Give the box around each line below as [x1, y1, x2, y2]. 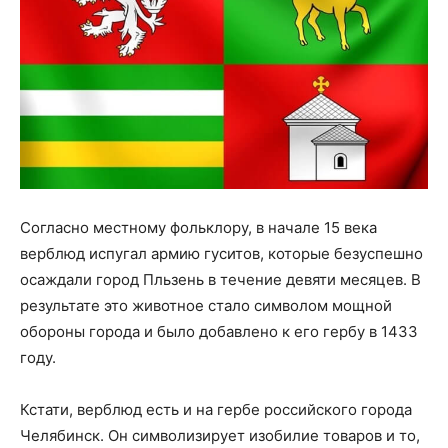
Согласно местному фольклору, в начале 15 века [20, 217, 377, 237]
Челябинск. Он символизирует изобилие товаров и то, [20, 425, 420, 445]
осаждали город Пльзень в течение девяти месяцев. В [20, 269, 421, 289]
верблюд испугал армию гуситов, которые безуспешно [20, 243, 423, 263]
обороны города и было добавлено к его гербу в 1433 [20, 321, 418, 341]
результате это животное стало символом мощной [20, 295, 392, 315]
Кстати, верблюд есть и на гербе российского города [20, 399, 412, 419]
